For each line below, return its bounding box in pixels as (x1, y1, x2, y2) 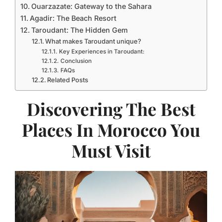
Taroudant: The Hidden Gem (31, 26, 128, 34)
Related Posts (47, 76, 89, 84)
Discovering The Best (27, 97, 195, 120)
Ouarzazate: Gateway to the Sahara (31, 2, 152, 10)
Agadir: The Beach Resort (29, 14, 116, 22)
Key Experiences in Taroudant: (58, 48, 145, 55)
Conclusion (60, 57, 92, 64)
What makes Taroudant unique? (45, 37, 142, 45)
